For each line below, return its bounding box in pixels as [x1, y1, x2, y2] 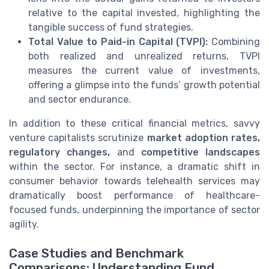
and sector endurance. [28, 93, 131, 105]
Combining [208, 35, 261, 47]
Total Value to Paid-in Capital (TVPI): [28, 35, 208, 47]
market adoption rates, [147, 131, 261, 144]
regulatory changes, [9, 146, 110, 158]
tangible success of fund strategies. [28, 21, 193, 33]
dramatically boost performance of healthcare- [9, 189, 260, 201]
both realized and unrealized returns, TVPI [28, 50, 260, 62]
